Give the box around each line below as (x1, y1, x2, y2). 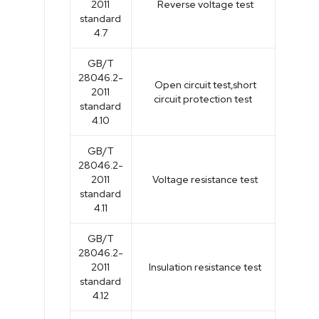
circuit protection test (154, 92, 252, 105)
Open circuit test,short (150, 78, 256, 91)
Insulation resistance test (145, 260, 261, 273)
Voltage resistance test (148, 172, 258, 186)
